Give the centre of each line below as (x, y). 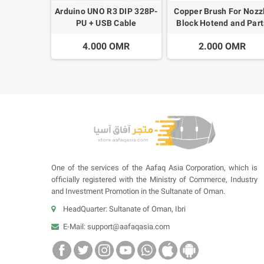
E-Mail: (75, 226)
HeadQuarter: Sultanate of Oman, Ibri (124, 209)
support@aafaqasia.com (128, 226)
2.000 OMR (222, 46)
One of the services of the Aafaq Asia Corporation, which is (154, 167)
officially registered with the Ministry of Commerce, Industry (154, 179)
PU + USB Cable (106, 23)
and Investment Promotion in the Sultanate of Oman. (138, 191)
